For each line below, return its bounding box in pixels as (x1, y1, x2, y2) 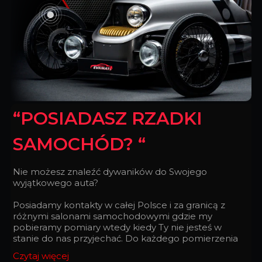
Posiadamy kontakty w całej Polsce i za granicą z (12, 199, 225, 211)
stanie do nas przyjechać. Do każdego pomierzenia (12, 233, 238, 244)
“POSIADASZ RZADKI (12, 108, 202, 130)
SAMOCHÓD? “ (12, 133, 146, 156)
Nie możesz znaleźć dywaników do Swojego (12, 166, 207, 178)
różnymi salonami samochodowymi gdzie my (12, 211, 212, 222)
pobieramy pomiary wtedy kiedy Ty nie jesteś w (12, 222, 222, 233)
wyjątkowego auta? (12, 177, 98, 189)
